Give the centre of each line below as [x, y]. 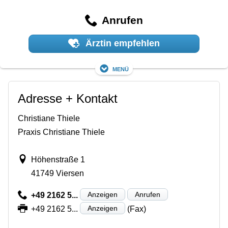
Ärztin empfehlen [121, 44]
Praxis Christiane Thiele [61, 132]
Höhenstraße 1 [58, 159]
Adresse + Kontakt [68, 98]
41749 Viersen [57, 173]
